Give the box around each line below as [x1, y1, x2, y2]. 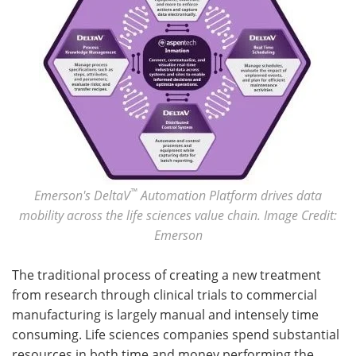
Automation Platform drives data [137, 187, 322, 203]
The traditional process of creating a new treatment [12, 266, 321, 283]
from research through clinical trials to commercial [12, 286, 317, 303]
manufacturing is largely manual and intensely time [12, 306, 319, 323]
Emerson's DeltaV [34, 187, 130, 203]
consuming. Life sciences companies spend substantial [12, 326, 339, 342]
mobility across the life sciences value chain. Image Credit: [19, 207, 337, 223]
